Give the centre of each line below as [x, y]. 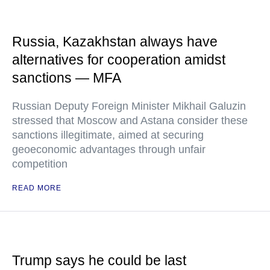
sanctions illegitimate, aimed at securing [108, 135]
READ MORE [37, 188]
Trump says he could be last [99, 260]
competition [40, 164]
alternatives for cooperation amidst [119, 60]
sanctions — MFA [67, 78]
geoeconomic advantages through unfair [109, 149]
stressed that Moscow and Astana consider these [130, 121]
